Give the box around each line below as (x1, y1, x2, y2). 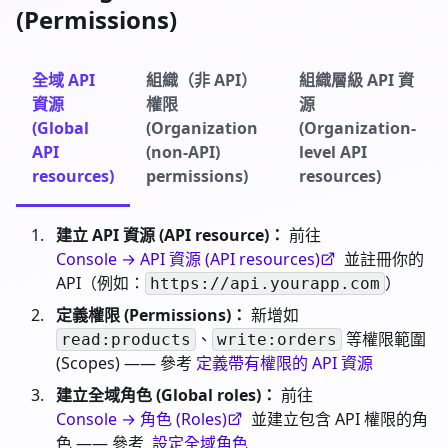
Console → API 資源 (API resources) (56, 247, 320, 270)
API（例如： (56, 271, 145, 294)
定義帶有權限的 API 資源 (196, 351, 373, 374)
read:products (61, 330, 191, 350)
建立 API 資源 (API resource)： (56, 223, 285, 246)
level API (299, 140, 367, 163)
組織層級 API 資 (299, 68, 414, 91)
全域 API (32, 68, 95, 91)
